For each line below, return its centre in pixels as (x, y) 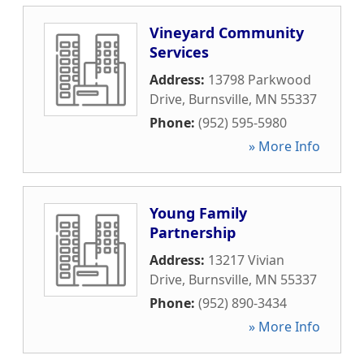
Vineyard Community (227, 32)
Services (179, 52)
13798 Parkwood (260, 80)
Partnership (193, 232)
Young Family (198, 213)
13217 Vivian (246, 260)
